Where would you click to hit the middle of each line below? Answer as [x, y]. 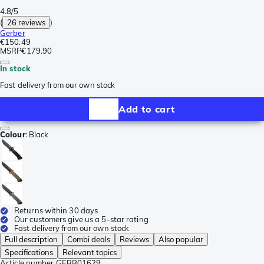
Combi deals [89, 240]
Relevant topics [90, 253]
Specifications [29, 253]
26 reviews [27, 23]
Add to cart [147, 109]
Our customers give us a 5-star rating [81, 220]
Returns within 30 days [56, 211]
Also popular [181, 240]
